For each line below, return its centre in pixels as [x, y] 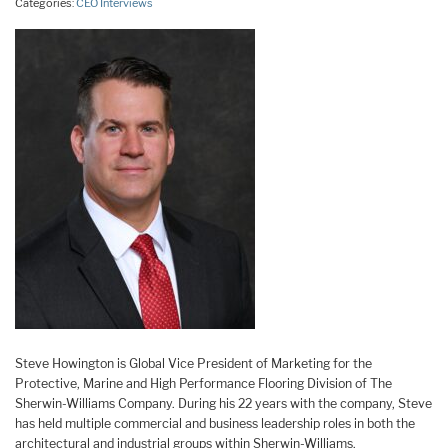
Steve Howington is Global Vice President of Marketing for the [193, 363]
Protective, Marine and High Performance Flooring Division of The [203, 383]
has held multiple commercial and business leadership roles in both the [215, 423]
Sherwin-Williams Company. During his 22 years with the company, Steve [223, 403]
